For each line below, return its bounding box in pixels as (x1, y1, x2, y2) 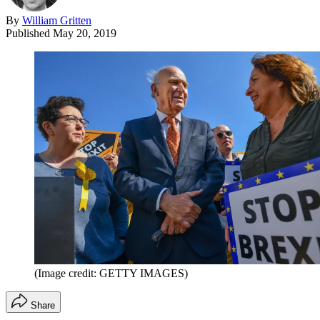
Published (6, 26, 53, 39)
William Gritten (22, 14, 91, 26)
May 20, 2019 (53, 26, 116, 39)
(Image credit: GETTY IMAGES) (34, 267, 188, 280)
